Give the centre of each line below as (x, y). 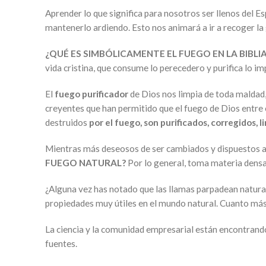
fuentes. (61, 243)
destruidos (67, 122)
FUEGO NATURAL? (86, 163)
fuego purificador (92, 94)
